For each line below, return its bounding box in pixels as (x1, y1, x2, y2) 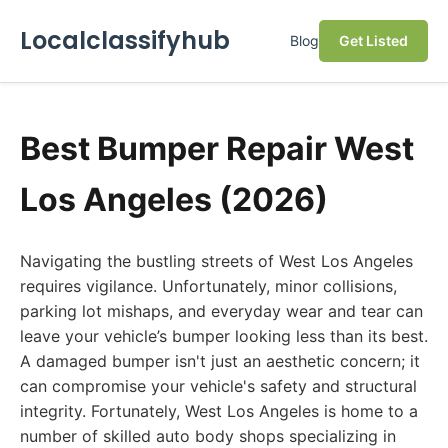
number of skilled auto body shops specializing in (20, 426, 396, 446)
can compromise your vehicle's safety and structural (20, 376, 417, 396)
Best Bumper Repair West (20, 129, 414, 168)
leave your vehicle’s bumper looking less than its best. (20, 326, 428, 346)
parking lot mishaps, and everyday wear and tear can (20, 301, 423, 321)
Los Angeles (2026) (20, 180, 328, 219)
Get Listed (339, 32, 408, 49)
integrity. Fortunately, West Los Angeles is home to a (20, 401, 418, 421)
